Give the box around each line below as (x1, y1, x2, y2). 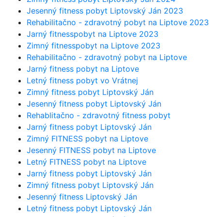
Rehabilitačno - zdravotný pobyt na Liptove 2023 (27, 17, 209, 27)
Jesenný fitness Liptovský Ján (27, 192, 137, 201)
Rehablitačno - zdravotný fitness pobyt (27, 110, 170, 120)
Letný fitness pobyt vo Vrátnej (27, 76, 138, 85)
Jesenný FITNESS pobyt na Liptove (27, 145, 156, 155)
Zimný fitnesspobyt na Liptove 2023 (27, 41, 160, 50)
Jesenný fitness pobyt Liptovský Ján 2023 (27, 6, 183, 15)
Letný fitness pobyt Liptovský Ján (27, 203, 152, 213)
